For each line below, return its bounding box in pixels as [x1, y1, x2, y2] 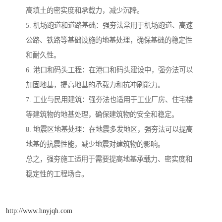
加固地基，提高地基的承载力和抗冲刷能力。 [26, 80, 165, 89]
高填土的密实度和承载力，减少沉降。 [26, 6, 144, 14]
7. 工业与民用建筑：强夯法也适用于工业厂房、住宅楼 [26, 95, 193, 104]
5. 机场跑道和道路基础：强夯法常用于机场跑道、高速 [26, 21, 193, 29]
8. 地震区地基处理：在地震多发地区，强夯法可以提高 [26, 125, 193, 133]
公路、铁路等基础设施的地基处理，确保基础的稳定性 [26, 36, 192, 44]
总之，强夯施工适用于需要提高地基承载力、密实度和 [26, 155, 192, 163]
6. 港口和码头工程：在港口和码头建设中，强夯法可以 [26, 65, 193, 74]
